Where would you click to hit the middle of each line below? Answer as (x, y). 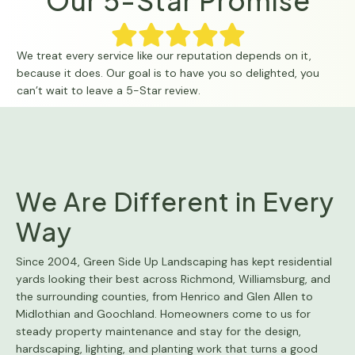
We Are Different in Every (175, 201)
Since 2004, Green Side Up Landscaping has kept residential (174, 261)
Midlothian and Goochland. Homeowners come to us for (163, 313)
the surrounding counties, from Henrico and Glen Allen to (164, 296)
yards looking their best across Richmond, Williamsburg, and (173, 279)
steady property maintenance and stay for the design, (158, 331)
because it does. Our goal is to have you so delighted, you (168, 73)
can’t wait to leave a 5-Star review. (109, 90)
